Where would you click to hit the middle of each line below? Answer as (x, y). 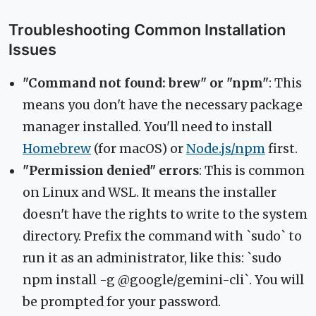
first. (281, 149)
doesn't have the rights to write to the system (165, 215)
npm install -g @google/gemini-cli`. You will (163, 280)
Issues (32, 50)
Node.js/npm (226, 149)
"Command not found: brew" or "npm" (146, 84)
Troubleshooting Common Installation (147, 30)
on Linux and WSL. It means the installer (150, 193)
